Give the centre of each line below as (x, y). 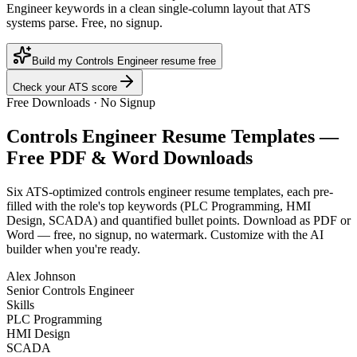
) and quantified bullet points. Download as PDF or (222, 221)
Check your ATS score (65, 88)
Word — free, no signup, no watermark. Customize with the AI (165, 235)
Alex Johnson (41, 277)
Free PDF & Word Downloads (129, 158)
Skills (20, 305)
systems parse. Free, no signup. (84, 23)
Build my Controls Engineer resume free (124, 61)
